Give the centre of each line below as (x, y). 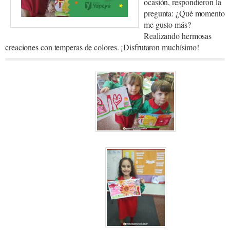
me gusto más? (167, 24)
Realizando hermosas (178, 35)
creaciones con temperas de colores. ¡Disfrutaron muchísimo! (102, 47)
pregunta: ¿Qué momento (184, 13)
